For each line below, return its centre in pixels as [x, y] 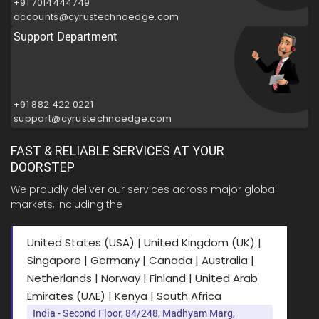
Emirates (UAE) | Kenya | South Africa [124, 296]
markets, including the [67, 205]
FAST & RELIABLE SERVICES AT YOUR [117, 151]
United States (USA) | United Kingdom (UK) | [144, 243]
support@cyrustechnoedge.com [93, 118]
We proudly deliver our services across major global [144, 190]
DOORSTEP [43, 167]
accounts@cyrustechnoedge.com [96, 16]
